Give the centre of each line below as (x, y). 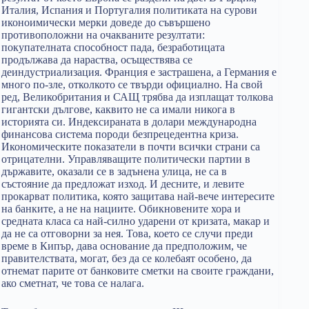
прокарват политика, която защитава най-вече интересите (138, 196)
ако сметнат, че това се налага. (73, 283)
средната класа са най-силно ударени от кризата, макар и (136, 221)
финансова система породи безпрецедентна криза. (120, 134)
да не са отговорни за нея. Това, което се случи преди (127, 233)
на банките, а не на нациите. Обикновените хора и (121, 209)
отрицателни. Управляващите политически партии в (126, 159)
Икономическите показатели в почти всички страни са (131, 147)
